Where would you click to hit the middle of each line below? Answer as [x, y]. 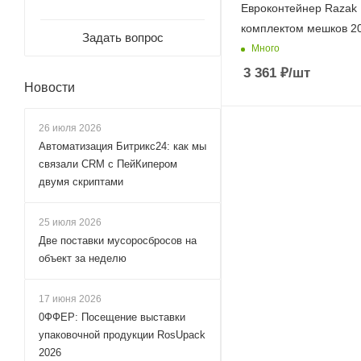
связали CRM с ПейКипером [108, 164]
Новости [50, 87]
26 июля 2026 [70, 128]
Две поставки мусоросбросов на [118, 241]
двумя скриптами [81, 182]
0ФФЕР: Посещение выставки [112, 317]
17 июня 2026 [70, 299]
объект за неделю [83, 258]
